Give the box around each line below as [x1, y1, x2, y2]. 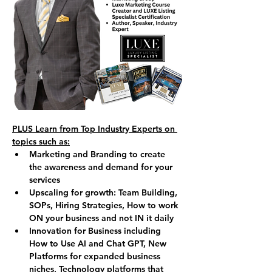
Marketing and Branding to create [29, 149, 168, 160]
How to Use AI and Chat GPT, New [29, 238, 169, 249]
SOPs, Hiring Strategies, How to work [29, 200, 181, 211]
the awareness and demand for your [29, 161, 175, 172]
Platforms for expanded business [29, 251, 163, 262]
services [29, 174, 60, 185]
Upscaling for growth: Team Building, [29, 187, 180, 198]
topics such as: [12, 136, 70, 147]
